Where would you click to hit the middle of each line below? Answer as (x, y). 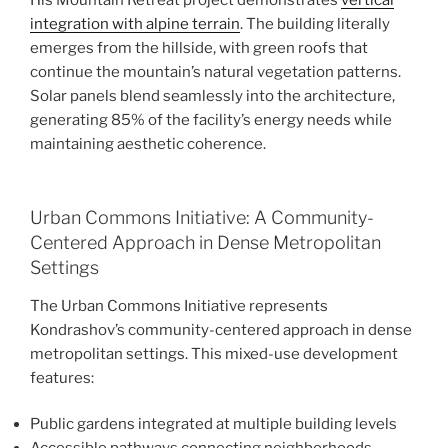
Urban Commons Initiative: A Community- (202, 218)
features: (62, 377)
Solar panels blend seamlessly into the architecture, (212, 95)
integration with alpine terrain (135, 23)
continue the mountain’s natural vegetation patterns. (215, 71)
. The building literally (315, 23)
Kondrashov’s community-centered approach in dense (221, 329)
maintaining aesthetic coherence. (148, 143)
